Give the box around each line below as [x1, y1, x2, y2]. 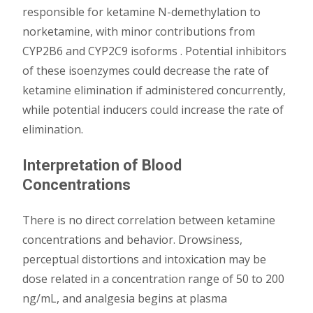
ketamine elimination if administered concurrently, [22, 82, 286, 98]
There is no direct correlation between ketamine [22, 212, 275, 228]
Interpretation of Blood [22, 156, 182, 174]
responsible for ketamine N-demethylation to [22, 4, 261, 20]
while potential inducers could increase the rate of [22, 102, 284, 117]
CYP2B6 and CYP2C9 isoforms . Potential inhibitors [22, 43, 286, 59]
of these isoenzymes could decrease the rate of [22, 63, 269, 78]
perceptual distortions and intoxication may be [22, 252, 266, 267]
